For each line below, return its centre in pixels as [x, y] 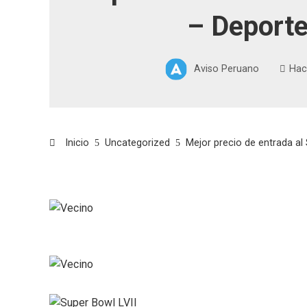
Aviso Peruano [226, 69]
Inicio [76, 143]
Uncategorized [137, 143]
